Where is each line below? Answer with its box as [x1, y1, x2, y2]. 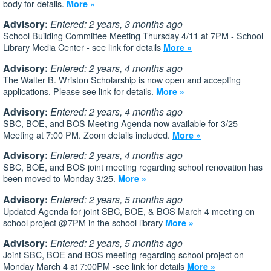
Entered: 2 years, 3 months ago [50, 17, 183, 31]
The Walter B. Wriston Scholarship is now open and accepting [3, 73, 241, 86]
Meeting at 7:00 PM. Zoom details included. [3, 128, 172, 142]
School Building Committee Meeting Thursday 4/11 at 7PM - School [3, 29, 263, 42]
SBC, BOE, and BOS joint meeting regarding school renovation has [3, 160, 263, 174]
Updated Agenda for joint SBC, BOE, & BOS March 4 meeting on [3, 204, 255, 217]
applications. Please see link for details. [3, 84, 156, 97]
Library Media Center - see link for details [3, 41, 163, 54]
